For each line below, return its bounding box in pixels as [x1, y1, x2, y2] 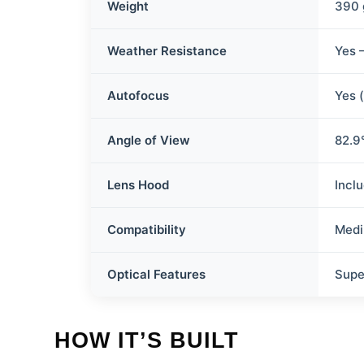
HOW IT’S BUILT [54, 328, 240, 353]
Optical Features [107, 266, 206, 282]
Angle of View [107, 132, 191, 148]
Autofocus [107, 88, 170, 103]
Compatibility [107, 222, 187, 237]
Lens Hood [107, 177, 170, 193]
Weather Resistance [107, 43, 227, 58]
